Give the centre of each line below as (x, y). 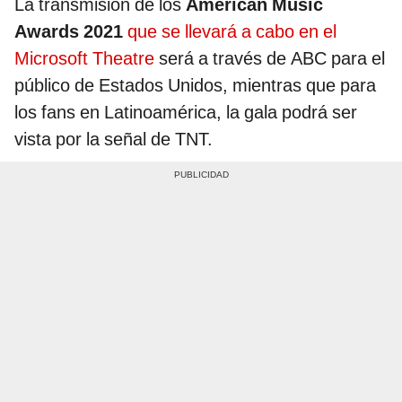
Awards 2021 (69, 31)
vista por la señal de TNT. (114, 139)
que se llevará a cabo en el (232, 31)
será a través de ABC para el (272, 58)
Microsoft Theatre (87, 58)
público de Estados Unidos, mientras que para (195, 85)
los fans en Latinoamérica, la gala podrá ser (186, 112)
